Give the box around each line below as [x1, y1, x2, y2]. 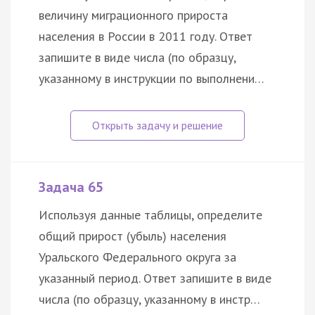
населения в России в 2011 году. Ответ [39, 27, 252, 44]
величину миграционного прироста [39, 6, 228, 23]
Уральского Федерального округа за [39, 248, 236, 265]
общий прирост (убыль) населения [39, 227, 226, 244]
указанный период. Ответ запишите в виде [39, 269, 271, 286]
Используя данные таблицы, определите [39, 206, 262, 223]
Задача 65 [39, 177, 103, 196]
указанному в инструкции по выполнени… [39, 70, 264, 86]
